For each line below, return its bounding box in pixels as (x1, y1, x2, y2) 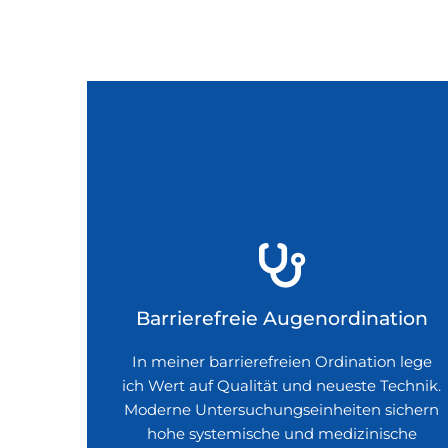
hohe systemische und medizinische (146, 424, 417, 444)
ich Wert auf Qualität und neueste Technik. (122, 376, 442, 396)
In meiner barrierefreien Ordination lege (131, 352, 432, 372)
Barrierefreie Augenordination (135, 307, 428, 331)
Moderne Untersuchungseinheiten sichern (124, 400, 440, 420)
